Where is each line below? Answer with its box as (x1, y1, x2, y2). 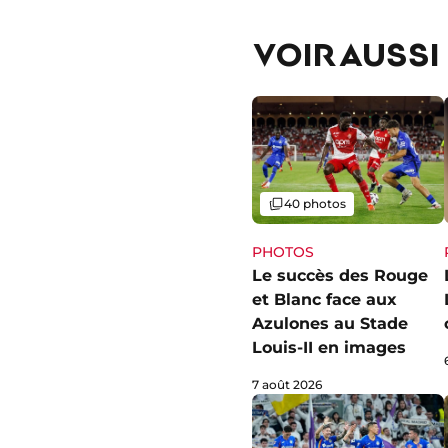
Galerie (267, 195, 308, 211)
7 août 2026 (252, 377, 322, 393)
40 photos (284, 196, 346, 212)
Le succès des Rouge (252, 266, 428, 286)
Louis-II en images (252, 338, 406, 358)
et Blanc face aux (252, 290, 397, 310)
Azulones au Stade (252, 314, 408, 334)
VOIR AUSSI (252, 34, 440, 73)
